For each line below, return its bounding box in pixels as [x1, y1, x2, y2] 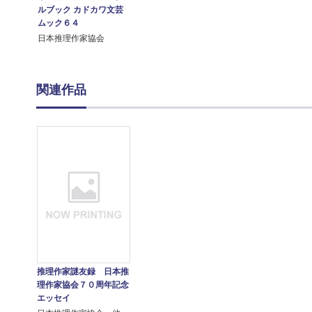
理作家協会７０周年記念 [36, 279, 129, 290]
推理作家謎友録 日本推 [36, 266, 129, 276]
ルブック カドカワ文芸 [38, 5, 124, 15]
